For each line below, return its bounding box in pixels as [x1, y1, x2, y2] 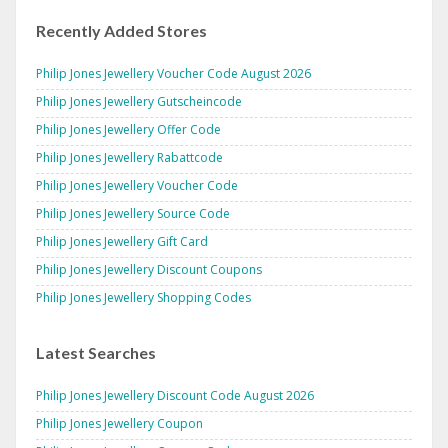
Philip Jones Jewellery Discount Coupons [36, 261, 262, 279]
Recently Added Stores [36, 21, 207, 41]
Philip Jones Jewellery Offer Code [36, 121, 221, 139]
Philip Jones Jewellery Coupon [36, 415, 203, 433]
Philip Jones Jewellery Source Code [36, 205, 230, 223]
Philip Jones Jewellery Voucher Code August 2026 [36, 65, 311, 83]
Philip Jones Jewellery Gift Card [36, 233, 208, 251]
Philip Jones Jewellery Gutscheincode [36, 93, 242, 111]
